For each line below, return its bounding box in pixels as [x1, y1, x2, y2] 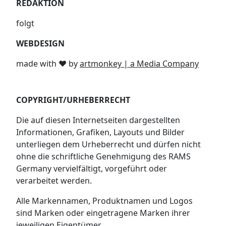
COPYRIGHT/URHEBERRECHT [16, 94, 130, 105]
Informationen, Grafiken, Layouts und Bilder [16, 126, 185, 138]
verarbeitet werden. [16, 175, 92, 186]
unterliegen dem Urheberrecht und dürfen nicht [16, 138, 201, 150]
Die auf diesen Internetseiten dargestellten [16, 114, 180, 126]
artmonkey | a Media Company [80, 58, 199, 69]
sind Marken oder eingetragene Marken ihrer [16, 207, 190, 218]
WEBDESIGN [16, 37, 65, 49]
